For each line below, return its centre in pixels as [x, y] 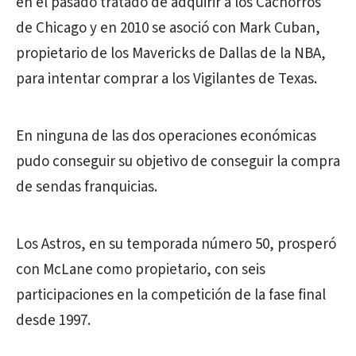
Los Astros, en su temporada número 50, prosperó [176, 244]
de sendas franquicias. [87, 187]
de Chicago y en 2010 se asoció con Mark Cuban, [168, 28]
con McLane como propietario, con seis [141, 270]
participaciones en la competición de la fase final [171, 295]
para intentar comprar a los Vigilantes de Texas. [166, 79]
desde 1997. [53, 321]
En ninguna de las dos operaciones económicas [166, 136]
